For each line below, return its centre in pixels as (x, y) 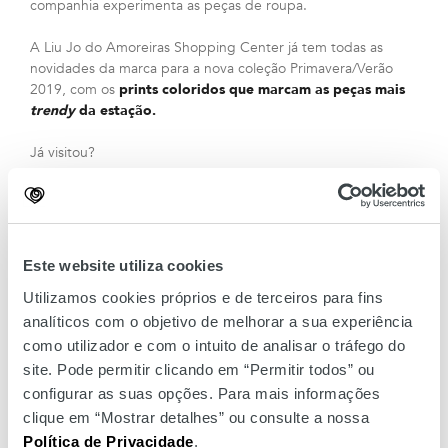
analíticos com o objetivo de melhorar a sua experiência (218, 321)
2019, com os (72, 89)
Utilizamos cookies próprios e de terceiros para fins (203, 297)
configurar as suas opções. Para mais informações (201, 393)
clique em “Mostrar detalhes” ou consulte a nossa (196, 417)
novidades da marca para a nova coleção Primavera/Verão (211, 68)
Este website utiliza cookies (123, 265)
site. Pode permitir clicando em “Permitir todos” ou (199, 369)
